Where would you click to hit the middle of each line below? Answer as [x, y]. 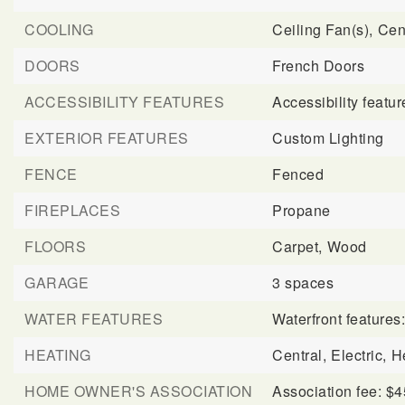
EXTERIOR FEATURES [107, 138]
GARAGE [57, 283]
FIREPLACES [72, 210]
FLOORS [55, 246]
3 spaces [303, 283]
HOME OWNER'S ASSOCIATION [138, 391]
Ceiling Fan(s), [323, 29]
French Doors [319, 66]
